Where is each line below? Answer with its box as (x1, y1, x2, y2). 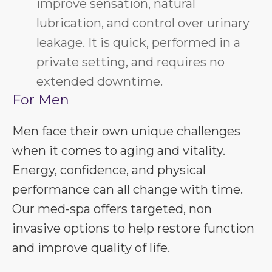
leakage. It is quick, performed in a (36, 35, 240, 50)
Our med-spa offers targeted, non (12, 202, 212, 216)
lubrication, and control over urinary (36, 16, 250, 30)
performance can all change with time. (12, 182, 243, 197)
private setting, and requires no (36, 55, 225, 69)
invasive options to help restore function (12, 221, 254, 236)
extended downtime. (36, 74, 163, 89)
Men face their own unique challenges (12, 124, 240, 138)
